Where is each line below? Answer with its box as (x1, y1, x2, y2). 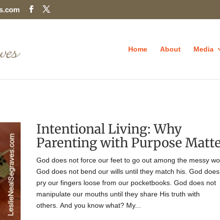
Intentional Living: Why (36, 120, 182, 137)
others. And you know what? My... (36, 201, 141, 209)
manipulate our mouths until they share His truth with (36, 190, 200, 198)
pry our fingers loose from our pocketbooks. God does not (36, 178, 216, 187)
